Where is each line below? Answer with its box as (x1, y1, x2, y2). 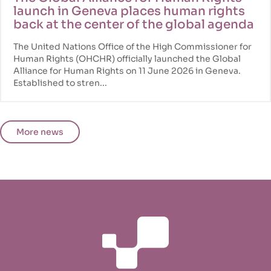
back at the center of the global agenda (13, 17, 254, 33)
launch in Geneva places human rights (13, 4, 245, 19)
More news (16, 126, 64, 138)
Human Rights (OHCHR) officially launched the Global (13, 53, 241, 65)
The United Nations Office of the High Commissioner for (13, 41, 252, 53)
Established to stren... (13, 77, 107, 89)
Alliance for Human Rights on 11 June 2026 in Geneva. (13, 65, 241, 77)
